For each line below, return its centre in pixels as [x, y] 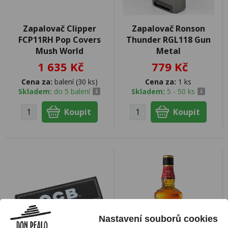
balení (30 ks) [75, 82]
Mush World [59, 51]
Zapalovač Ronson [168, 28]
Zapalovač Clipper [59, 28]
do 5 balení [72, 91]
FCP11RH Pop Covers [59, 40]
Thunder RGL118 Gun [168, 40]
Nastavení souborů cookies [158, 219]
